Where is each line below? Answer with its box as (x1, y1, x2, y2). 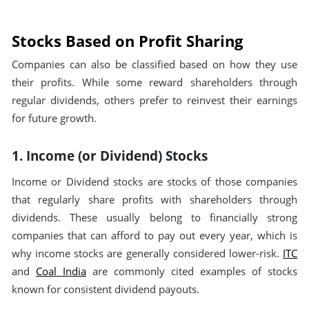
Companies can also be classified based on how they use (11, 57, 298, 72)
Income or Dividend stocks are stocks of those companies (11, 175, 298, 190)
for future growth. (11, 111, 99, 126)
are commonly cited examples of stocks (86, 264, 298, 279)
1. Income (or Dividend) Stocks (11, 146, 208, 166)
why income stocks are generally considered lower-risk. (11, 246, 283, 261)
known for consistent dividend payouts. (11, 282, 199, 297)
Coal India (35, 264, 86, 279)
